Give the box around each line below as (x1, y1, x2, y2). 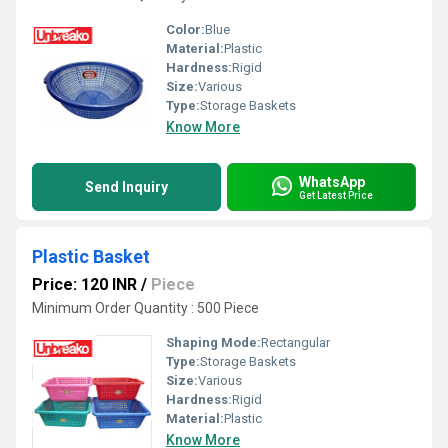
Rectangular (261, 335, 330, 350)
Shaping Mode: (166, 335, 261, 350)
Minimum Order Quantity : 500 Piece (32, 300, 259, 316)
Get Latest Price (299, 189, 373, 201)
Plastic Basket (32, 246, 150, 267)
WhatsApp (299, 173, 365, 190)
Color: (166, 22, 205, 37)
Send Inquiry (85, 179, 168, 195)
